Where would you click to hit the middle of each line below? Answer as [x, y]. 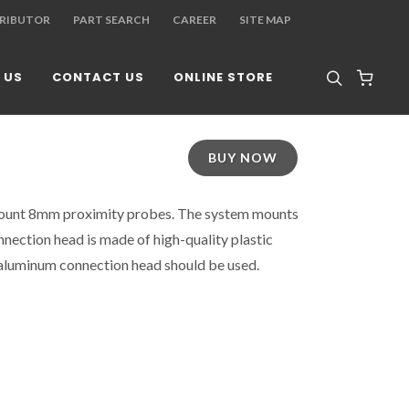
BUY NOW [243, 157]
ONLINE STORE [223, 77]
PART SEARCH [111, 20]
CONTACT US [98, 77]
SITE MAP [265, 20]
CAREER [194, 20]
